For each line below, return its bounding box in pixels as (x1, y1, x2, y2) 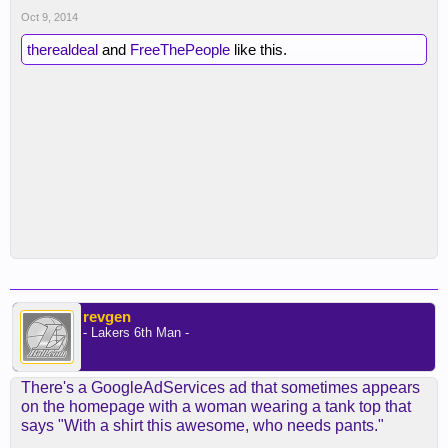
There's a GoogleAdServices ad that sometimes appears (21, 379, 420, 396)
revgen (83, 308, 131, 325)
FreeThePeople (130, 41, 230, 58)
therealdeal (27, 41, 98, 58)
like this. (230, 41, 287, 58)
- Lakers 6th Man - (83, 325, 189, 340)
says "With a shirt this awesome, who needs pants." (21, 417, 384, 434)
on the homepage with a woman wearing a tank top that (21, 398, 411, 415)
